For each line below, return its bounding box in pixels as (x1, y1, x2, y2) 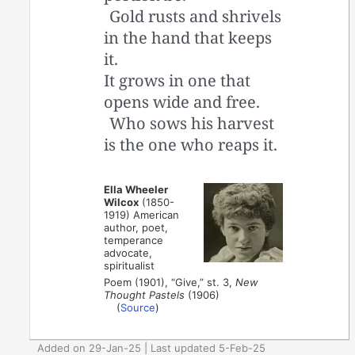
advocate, (104, 246, 153, 260)
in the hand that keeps (104, 27, 273, 49)
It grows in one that (104, 70, 251, 92)
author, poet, (104, 221, 169, 235)
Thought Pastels (104, 288, 185, 302)
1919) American (104, 208, 180, 222)
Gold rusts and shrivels (109, 6, 281, 28)
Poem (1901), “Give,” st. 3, (104, 276, 236, 289)
